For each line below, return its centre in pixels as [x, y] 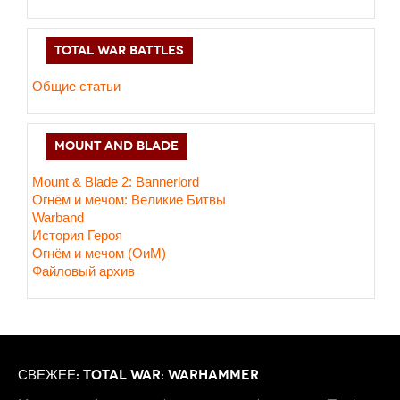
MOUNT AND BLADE [117, 146]
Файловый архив [83, 271]
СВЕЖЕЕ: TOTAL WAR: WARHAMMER [138, 375]
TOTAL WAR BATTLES [119, 50]
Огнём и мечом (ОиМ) [99, 253]
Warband [58, 217]
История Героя [77, 235]
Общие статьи [76, 86]
